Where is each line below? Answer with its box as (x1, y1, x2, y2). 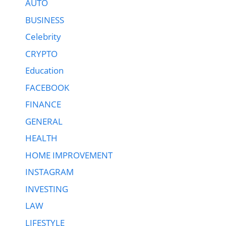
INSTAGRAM (25, 166, 74, 178)
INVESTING (25, 183, 68, 195)
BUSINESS (25, 14, 64, 26)
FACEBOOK (25, 81, 69, 93)
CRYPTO (25, 47, 58, 60)
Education (25, 65, 64, 77)
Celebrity (25, 31, 61, 43)
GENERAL (25, 115, 63, 127)
